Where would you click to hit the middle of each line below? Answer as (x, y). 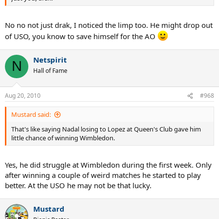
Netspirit (50, 59)
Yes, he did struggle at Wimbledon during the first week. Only (108, 164)
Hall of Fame (50, 70)
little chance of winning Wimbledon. (63, 138)
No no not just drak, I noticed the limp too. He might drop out (109, 25)
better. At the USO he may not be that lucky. (78, 185)
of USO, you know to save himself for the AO (81, 36)
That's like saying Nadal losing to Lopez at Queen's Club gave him (106, 129)
